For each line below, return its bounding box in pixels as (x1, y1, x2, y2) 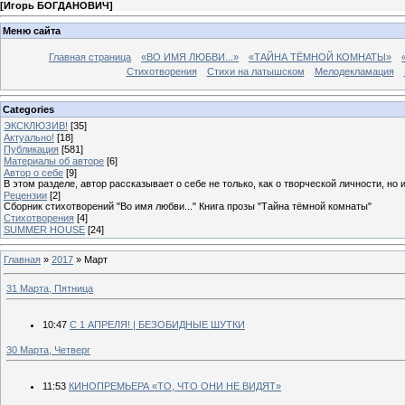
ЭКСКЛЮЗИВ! (4, 120, 68, 132)
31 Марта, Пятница (6, 282, 93, 294)
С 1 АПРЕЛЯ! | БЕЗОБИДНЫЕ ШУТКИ (70, 319, 245, 331)
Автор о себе (4, 167, 63, 179)
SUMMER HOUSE (4, 224, 85, 236)
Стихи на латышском (206, 65, 305, 77)
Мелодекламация (314, 65, 394, 77)
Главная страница (49, 51, 131, 62)
